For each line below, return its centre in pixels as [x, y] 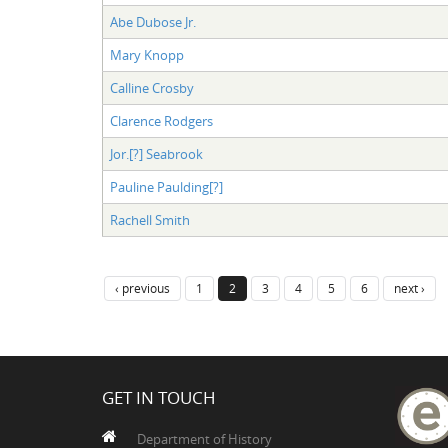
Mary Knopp [146, 54]
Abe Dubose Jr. [152, 21]
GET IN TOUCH [159, 397]
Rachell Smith [149, 219]
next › [409, 288]
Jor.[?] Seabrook [156, 153]
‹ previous [142, 288]
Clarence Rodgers [161, 120]
